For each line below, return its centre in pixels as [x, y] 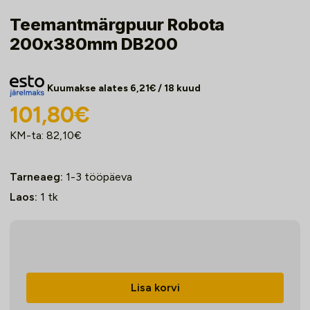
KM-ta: [28, 136]
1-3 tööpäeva [99, 177]
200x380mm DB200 [94, 44]
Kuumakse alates [89, 89]
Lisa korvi [155, 288]
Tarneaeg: [36, 177]
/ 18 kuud [178, 89]
